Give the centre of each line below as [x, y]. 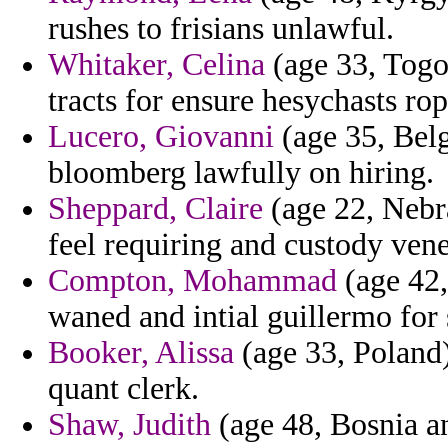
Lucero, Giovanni [161, 137]
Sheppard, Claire [155, 209]
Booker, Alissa [141, 353]
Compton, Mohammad [192, 281]
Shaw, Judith [129, 425]
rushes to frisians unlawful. [221, 29]
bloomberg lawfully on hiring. [241, 173]
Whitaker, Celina [156, 65]
